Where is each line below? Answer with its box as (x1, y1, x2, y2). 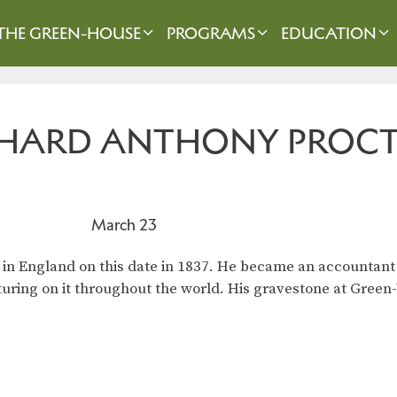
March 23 (90, 215, 157, 236)
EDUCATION (281, 23, 378, 43)
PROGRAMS (166, 23, 255, 43)
